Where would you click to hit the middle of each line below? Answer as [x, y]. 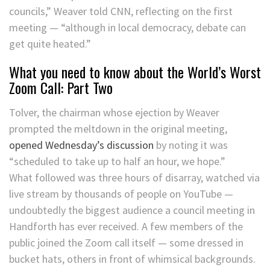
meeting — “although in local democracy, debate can [127, 28]
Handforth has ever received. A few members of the [126, 227]
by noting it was [191, 145]
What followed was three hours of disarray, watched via [134, 178]
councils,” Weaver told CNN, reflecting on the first [121, 11]
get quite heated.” [50, 44]
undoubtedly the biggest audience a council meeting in [132, 210]
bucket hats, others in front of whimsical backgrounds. [132, 259]
